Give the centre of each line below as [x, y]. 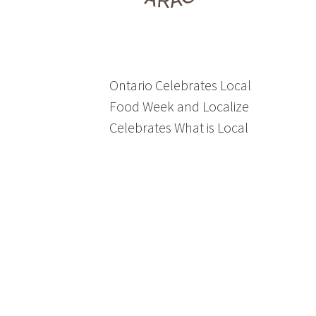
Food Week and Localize [179, 107]
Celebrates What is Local [179, 128]
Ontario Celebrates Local [180, 85]
